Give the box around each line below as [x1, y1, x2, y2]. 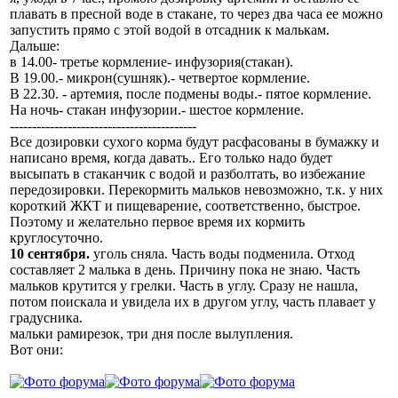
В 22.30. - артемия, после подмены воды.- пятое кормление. [10, 85, 371, 101]
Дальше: [10, 37, 60, 53]
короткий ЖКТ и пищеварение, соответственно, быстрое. [10, 197, 361, 213]
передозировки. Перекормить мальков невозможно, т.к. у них [10, 181, 383, 197]
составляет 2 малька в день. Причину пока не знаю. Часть [10, 261, 360, 277]
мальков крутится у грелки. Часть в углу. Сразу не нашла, [10, 277, 358, 293]
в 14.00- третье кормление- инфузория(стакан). [10, 53, 293, 69]
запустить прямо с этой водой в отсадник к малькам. [10, 21, 330, 37]
